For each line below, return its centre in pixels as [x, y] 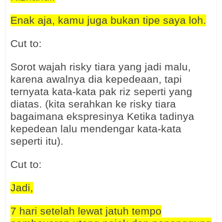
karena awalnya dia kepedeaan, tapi [96, 79]
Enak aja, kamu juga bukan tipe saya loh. [108, 20]
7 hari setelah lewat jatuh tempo [86, 211]
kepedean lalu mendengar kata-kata [96, 129]
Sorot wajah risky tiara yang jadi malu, [101, 67]
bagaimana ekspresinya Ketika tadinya [102, 116]
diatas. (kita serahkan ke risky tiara [93, 104]
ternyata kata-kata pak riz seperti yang [101, 91]
